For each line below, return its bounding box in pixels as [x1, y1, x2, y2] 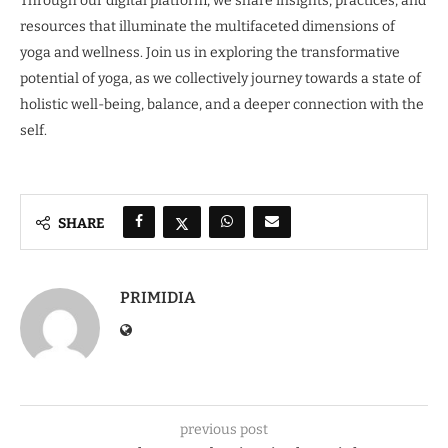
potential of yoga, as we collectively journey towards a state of [20, 69, 421, 87]
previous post [180, 420, 268, 438]
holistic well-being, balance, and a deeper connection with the [20, 95, 424, 113]
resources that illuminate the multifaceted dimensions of [20, 17, 395, 35]
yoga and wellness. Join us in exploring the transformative [20, 43, 400, 61]
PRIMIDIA [120, 287, 195, 307]
